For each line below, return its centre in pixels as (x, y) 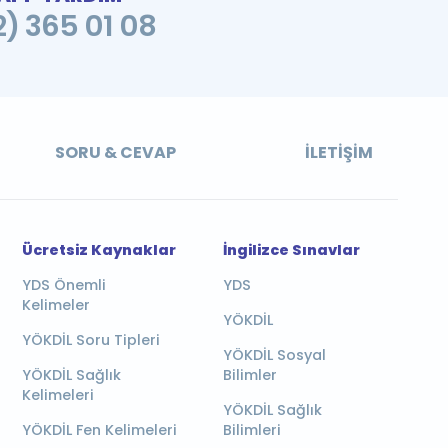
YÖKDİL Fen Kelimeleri (99, 429)
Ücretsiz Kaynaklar (98, 249)
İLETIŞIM (338, 152)
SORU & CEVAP (115, 152)
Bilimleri (251, 429)
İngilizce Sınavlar (291, 249)
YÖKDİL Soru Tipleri (90, 339)
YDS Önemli (63, 284)
